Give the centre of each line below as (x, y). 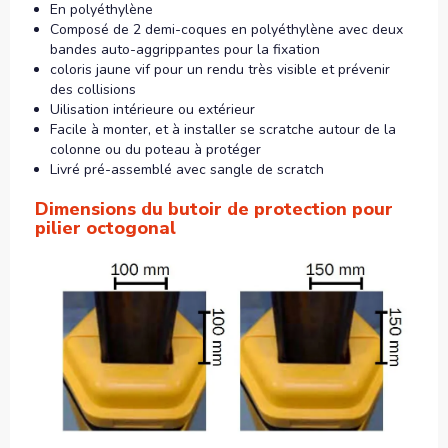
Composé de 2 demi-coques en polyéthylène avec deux (226, 29)
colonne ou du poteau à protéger (157, 149)
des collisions (93, 89)
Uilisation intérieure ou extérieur (152, 109)
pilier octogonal (105, 227)
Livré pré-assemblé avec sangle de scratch (189, 169)
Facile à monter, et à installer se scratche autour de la (223, 129)
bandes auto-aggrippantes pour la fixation (185, 49)
